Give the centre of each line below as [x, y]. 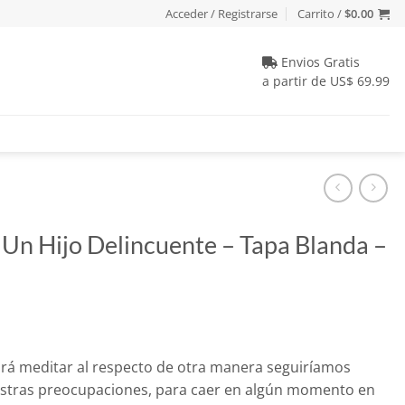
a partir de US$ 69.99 [326, 80]
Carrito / [320, 14]
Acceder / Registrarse [221, 14]
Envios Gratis [319, 61]
